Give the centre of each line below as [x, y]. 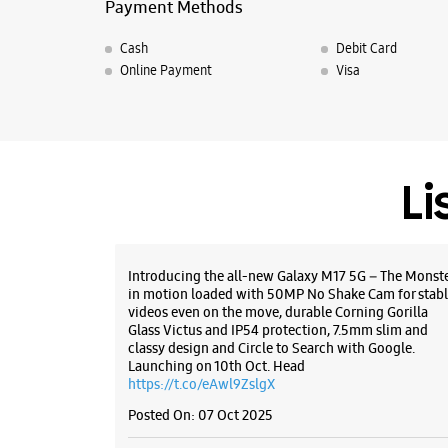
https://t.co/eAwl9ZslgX [201, 384]
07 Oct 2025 [235, 415]
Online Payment [165, 70]
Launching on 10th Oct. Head [216, 366]
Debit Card [366, 48]
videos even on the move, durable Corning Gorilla [277, 312]
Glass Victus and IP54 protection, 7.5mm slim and [277, 330]
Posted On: [161, 415]
